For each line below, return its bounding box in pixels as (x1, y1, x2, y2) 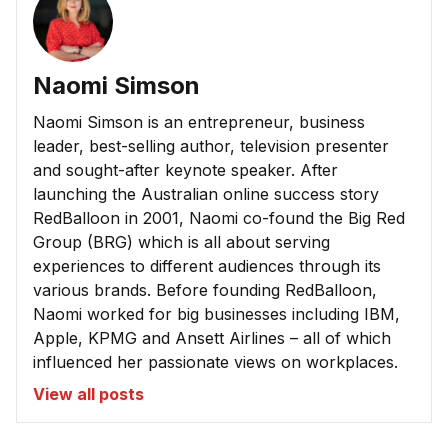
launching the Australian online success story (33, 183, 379, 204)
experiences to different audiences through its (33, 255, 381, 276)
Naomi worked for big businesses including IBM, (33, 303, 400, 324)
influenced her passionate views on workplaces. (33, 351, 398, 372)
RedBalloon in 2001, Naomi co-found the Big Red (33, 207, 405, 228)
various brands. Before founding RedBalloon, (33, 279, 377, 300)
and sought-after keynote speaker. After (33, 159, 338, 180)
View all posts (33, 383, 144, 404)
